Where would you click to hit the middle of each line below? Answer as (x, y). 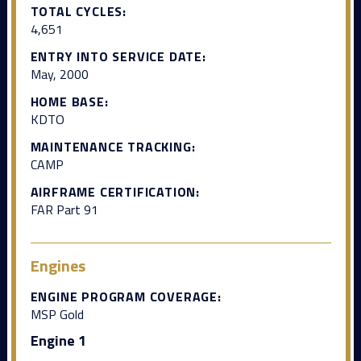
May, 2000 (59, 74)
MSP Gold (57, 314)
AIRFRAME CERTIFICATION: (115, 191)
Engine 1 (58, 340)
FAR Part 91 (64, 209)
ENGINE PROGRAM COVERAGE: (126, 296)
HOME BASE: (69, 101)
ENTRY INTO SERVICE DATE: (118, 56)
